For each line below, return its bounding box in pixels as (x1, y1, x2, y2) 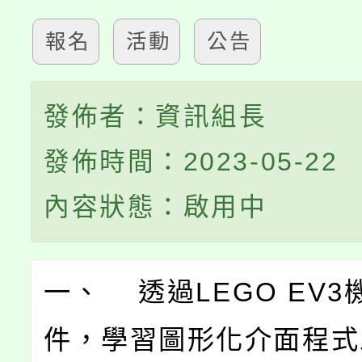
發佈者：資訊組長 (44, 102, 267, 131)
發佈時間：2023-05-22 (44, 147, 339, 176)
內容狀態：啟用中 (44, 192, 267, 221)
